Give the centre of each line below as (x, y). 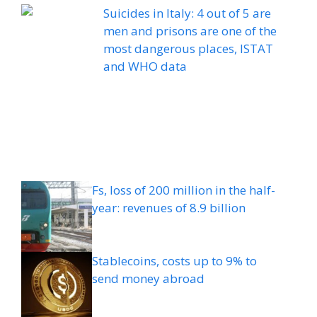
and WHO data (145, 67)
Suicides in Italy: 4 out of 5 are (188, 13)
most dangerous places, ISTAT (189, 49)
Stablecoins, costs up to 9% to (174, 261)
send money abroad (148, 279)
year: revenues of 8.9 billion (169, 208)
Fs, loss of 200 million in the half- (184, 190)
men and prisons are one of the (190, 31)
